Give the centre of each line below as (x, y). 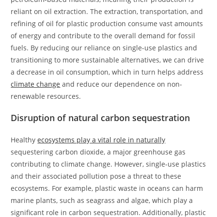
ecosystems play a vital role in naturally (101, 139)
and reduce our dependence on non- (121, 84)
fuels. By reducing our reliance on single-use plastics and (104, 47)
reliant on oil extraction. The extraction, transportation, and (107, 11)
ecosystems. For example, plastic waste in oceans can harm (107, 188)
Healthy (24, 139)
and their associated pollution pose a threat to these (96, 176)
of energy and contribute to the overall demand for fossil (103, 35)
